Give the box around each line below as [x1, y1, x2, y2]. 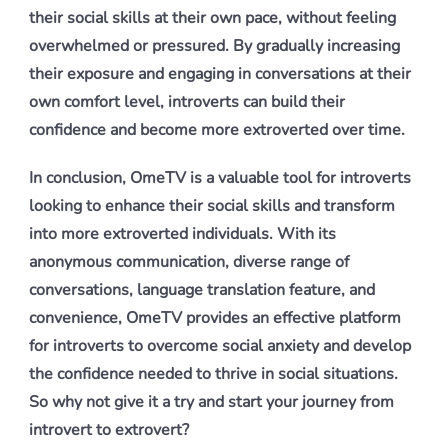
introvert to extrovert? [29, 419, 189, 441]
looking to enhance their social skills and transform [29, 195, 395, 217]
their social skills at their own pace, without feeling [29, 7, 396, 29]
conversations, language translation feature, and [29, 279, 375, 301]
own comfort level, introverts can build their [29, 91, 345, 113]
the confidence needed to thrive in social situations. [29, 363, 398, 385]
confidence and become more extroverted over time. [29, 119, 405, 141]
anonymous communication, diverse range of [29, 251, 349, 273]
